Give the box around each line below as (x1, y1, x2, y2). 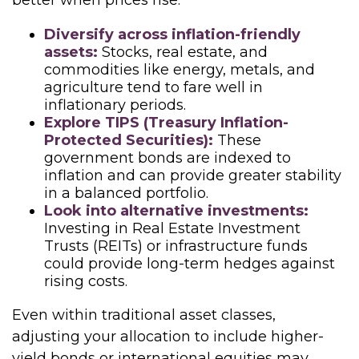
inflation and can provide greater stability (44, 167, 341, 184)
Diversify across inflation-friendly (44, 26, 301, 43)
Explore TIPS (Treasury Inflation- (44, 114, 288, 131)
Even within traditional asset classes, (12, 306, 276, 324)
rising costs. (44, 272, 127, 290)
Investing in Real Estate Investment (44, 220, 301, 237)
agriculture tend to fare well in (44, 79, 263, 96)
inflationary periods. (44, 96, 186, 114)
